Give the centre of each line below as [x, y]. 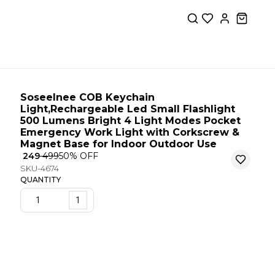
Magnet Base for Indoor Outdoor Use [118, 144]
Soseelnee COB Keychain [87, 97]
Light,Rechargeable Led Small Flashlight [127, 109]
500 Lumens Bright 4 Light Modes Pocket [130, 121]
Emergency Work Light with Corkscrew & [130, 132]
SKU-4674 [39, 168]
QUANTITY [40, 180]
